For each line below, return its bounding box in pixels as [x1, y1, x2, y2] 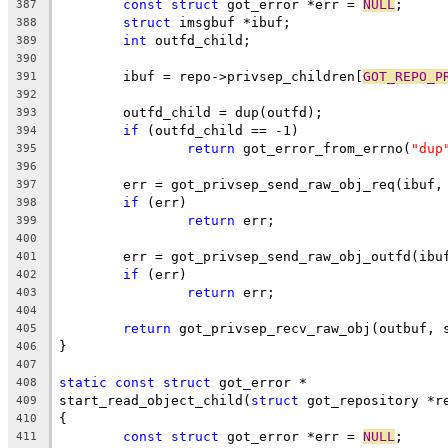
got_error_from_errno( [235, 140, 411, 156]
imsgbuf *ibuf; [171, 14, 291, 30]
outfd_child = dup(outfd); [123, 104, 323, 120]
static [59, 374, 107, 390]
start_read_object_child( [59, 392, 251, 408]
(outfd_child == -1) [139, 122, 299, 138]
